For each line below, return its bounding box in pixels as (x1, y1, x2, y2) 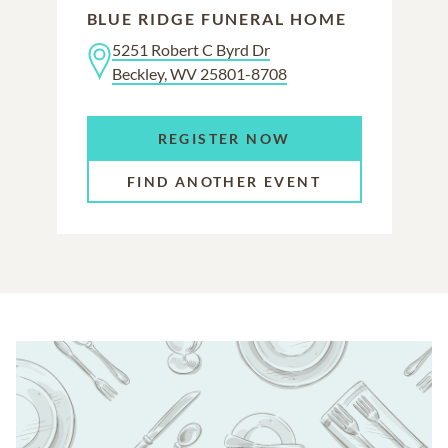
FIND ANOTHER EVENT (126, 172, 322, 190)
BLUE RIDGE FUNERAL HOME (86, 8, 347, 28)
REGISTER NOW (157, 128, 291, 146)
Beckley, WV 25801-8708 (111, 63, 287, 83)
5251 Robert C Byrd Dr (111, 39, 270, 59)
